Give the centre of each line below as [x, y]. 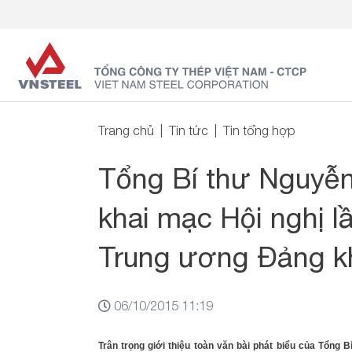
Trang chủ [126, 130]
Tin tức [188, 130]
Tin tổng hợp [259, 130]
